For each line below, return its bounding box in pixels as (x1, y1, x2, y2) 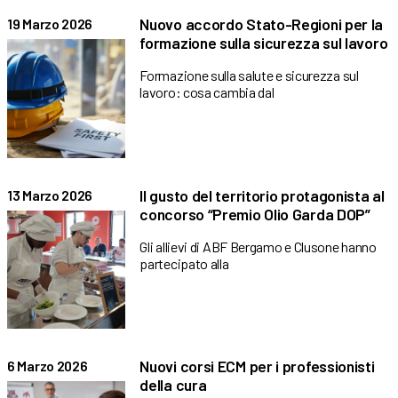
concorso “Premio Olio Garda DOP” (139, 203, 370, 224)
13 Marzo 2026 (7, 186, 93, 203)
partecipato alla (139, 254, 229, 272)
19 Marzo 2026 (7, 15, 93, 33)
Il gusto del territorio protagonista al (139, 185, 385, 205)
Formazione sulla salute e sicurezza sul (139, 67, 359, 84)
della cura (139, 375, 207, 395)
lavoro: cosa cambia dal (139, 84, 275, 101)
